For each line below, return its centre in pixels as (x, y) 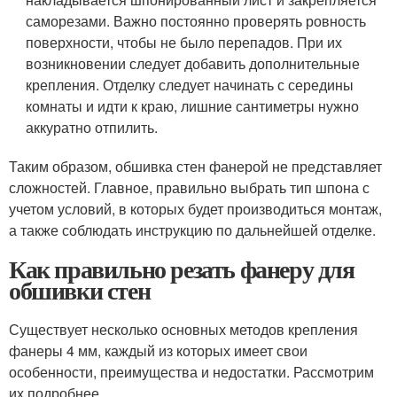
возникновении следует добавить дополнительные (193, 63)
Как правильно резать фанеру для (182, 269)
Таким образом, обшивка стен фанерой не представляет (195, 166)
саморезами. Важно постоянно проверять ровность (196, 20)
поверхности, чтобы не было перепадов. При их (184, 42)
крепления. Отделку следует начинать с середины (190, 84)
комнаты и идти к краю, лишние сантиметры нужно (193, 105)
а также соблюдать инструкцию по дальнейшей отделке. (192, 230)
